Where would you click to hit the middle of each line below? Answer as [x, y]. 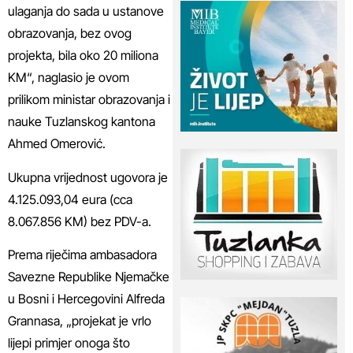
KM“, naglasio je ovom [69, 78]
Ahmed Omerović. [57, 144]
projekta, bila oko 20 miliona [83, 56]
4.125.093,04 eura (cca [70, 199]
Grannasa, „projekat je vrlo [80, 320]
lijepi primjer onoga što [69, 342]
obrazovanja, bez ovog [70, 33]
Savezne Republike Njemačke [89, 276]
